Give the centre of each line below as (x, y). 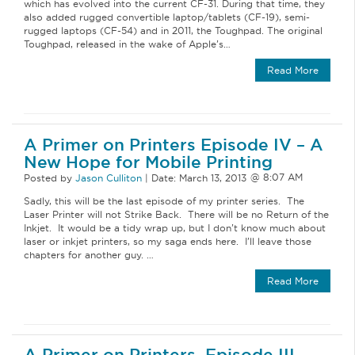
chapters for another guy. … (89, 254)
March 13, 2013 (213, 177)
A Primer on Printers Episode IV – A (174, 144)
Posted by (50, 177)
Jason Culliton (109, 177)
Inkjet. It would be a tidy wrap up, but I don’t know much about (175, 227)
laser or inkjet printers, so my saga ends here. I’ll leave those (168, 241)
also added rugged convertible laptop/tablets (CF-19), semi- (167, 17)
